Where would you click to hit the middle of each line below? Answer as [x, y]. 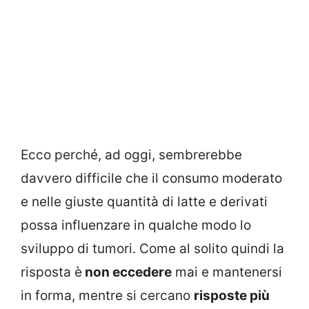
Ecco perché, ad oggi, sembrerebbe [131, 154]
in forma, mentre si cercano [107, 295]
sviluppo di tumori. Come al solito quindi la [152, 248]
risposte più [232, 295]
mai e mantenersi [227, 272]
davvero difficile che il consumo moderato [151, 178]
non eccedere [127, 272]
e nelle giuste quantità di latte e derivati [144, 201]
